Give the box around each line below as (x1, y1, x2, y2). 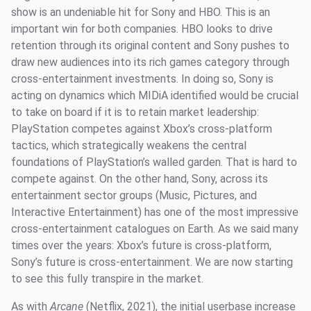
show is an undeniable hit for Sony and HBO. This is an (11, 6, 270, 19)
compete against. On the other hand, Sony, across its (11, 172, 268, 185)
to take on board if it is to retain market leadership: (11, 106, 259, 119)
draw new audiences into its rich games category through (11, 56, 289, 69)
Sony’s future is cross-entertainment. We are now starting (11, 255, 293, 269)
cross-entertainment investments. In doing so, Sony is (11, 72, 274, 85)
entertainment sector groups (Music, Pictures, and (11, 189, 257, 202)
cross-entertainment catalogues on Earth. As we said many (11, 222, 299, 235)
